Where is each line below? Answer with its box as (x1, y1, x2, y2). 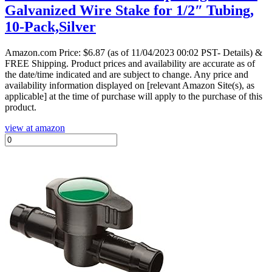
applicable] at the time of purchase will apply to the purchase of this (5, 90, 262, 101)
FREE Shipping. (5, 58, 71, 69)
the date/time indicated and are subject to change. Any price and (5, 69, 248, 80)
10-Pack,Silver (5, 18, 96, 35)
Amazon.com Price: (5, 47, 83, 58)
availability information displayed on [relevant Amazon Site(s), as (5, 80, 254, 90)
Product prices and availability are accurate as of (71, 58, 255, 69)
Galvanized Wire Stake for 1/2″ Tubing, (5, 2, 254, 18)
